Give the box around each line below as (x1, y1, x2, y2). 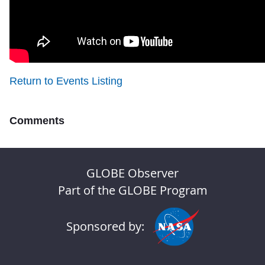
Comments (9, 115, 64, 127)
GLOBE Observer (86, 165, 179, 181)
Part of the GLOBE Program (57, 182, 208, 198)
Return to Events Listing (9, 75, 122, 87)
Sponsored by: (66, 218, 144, 234)
